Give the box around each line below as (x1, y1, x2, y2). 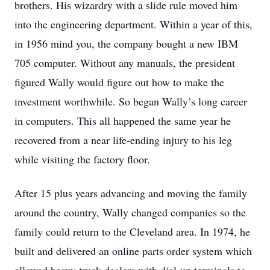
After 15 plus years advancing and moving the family (14, 186, 247, 200)
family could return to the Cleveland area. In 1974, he (14, 224, 250, 239)
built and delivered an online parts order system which (14, 243, 252, 258)
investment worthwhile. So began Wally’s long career (14, 94, 247, 108)
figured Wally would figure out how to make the (14, 75, 224, 89)
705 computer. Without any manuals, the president (14, 55, 235, 70)
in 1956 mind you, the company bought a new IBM (14, 36, 238, 51)
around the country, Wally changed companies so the (14, 205, 246, 219)
